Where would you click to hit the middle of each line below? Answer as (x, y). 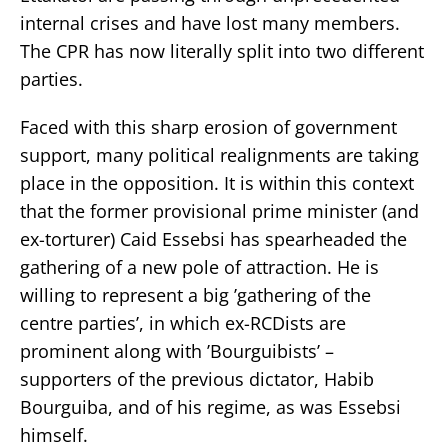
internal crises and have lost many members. (210, 22)
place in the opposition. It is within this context (217, 182)
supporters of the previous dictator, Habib (197, 378)
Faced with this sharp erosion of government (208, 126)
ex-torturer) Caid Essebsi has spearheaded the (213, 238)
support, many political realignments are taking (219, 154)
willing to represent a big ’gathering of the (195, 294)
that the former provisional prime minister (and (219, 210)
